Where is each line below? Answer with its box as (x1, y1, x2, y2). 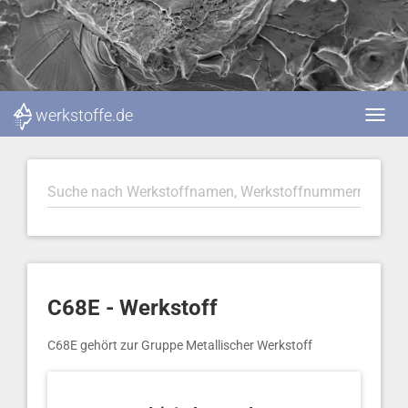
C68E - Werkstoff (47, 295, 218, 321)
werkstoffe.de (36, 106, 133, 125)
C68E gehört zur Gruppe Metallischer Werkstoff (47, 338, 312, 352)
